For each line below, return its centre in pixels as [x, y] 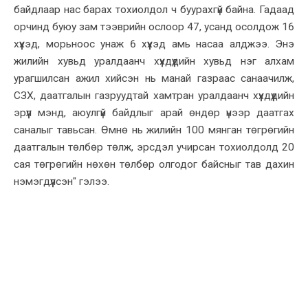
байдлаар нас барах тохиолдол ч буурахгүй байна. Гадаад [154, 9]
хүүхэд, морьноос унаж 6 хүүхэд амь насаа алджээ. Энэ [154, 44]
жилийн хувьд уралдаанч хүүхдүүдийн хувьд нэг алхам [154, 61]
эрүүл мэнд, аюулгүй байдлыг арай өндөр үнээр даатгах [154, 112]
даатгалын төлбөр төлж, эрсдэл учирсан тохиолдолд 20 [154, 147]
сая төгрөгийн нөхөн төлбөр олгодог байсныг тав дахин [154, 164]
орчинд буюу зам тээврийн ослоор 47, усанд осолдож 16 [154, 26]
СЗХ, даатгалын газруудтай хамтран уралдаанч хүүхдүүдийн [154, 95]
